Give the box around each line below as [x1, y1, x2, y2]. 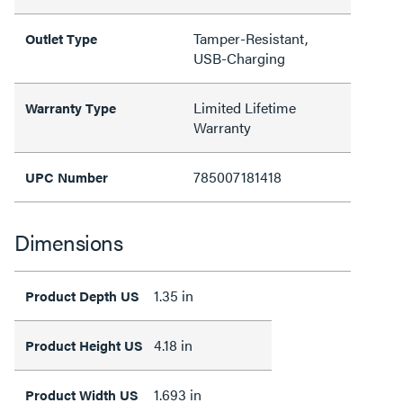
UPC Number [25, 166, 108, 186]
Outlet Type [25, 28, 97, 48]
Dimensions [14, 226, 122, 257]
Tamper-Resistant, [193, 27, 308, 49]
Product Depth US [25, 285, 139, 305]
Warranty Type [25, 97, 116, 117]
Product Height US [25, 335, 143, 354]
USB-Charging [193, 47, 285, 68]
